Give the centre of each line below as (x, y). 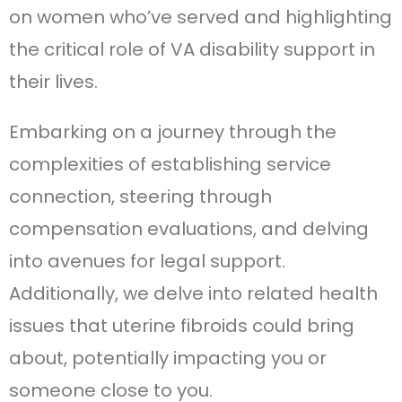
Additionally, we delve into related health (193, 293)
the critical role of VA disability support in (192, 49)
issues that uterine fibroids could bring (182, 325)
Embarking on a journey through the (173, 131)
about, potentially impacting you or (168, 358)
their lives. (53, 81)
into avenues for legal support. (147, 261)
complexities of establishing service (170, 164)
